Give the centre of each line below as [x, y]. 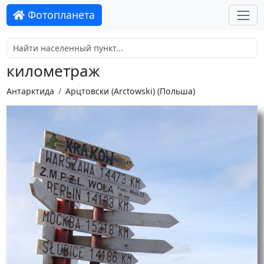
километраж [53, 71]
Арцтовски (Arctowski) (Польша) [130, 91]
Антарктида [30, 91]
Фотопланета [60, 15]
